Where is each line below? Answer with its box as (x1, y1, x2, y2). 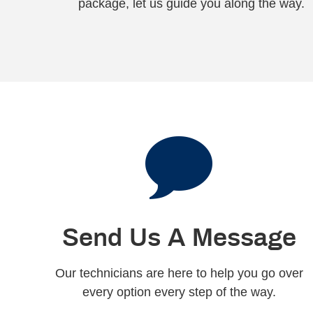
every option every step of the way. (82, 285, 276, 300)
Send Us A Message (61, 223, 296, 252)
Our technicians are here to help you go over (54, 266, 303, 281)
